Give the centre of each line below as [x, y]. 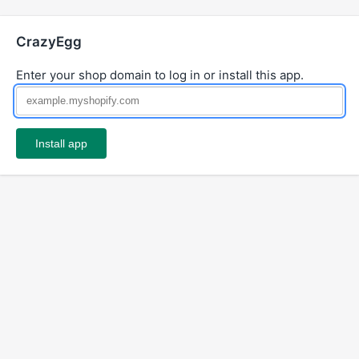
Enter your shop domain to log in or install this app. [160, 75]
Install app [61, 143]
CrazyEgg [49, 42]
